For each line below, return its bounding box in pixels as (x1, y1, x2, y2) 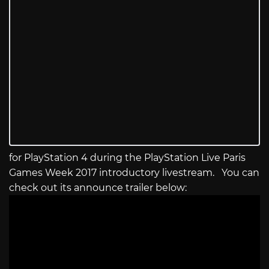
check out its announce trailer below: (9, 182, 187, 194)
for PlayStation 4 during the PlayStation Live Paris (9, 152, 246, 164)
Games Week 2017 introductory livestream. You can (9, 167, 259, 179)
